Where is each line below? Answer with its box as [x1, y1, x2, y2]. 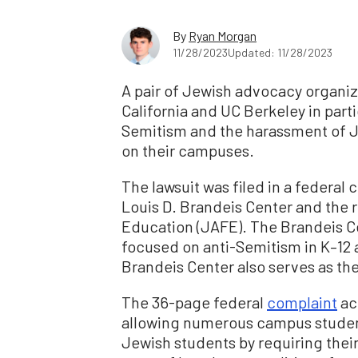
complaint [267, 292, 337, 312]
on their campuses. [121, 140, 254, 160]
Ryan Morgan [189, 27, 257, 43]
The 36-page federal [121, 292, 267, 312]
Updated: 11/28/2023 [228, 45, 332, 59]
